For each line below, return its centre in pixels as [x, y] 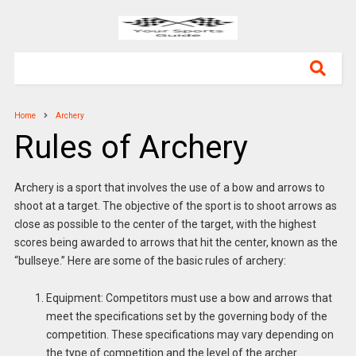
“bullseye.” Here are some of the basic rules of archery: [150, 261]
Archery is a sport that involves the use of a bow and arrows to [169, 188]
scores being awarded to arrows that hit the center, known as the [176, 242]
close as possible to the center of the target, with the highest [165, 224]
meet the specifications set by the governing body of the [186, 316]
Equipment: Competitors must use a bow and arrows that [189, 298]
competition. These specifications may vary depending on [190, 334]
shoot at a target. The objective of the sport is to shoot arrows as [175, 206]
